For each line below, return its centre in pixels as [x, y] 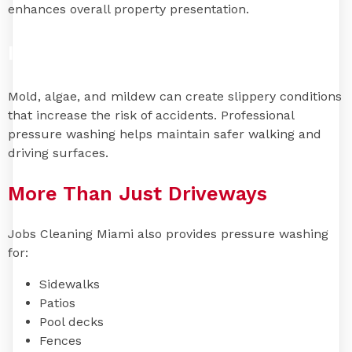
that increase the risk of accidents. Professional [151, 115]
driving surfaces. [58, 153]
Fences [60, 340]
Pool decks [71, 321]
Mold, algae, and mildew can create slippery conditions [175, 97]
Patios [57, 302]
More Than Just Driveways [137, 193]
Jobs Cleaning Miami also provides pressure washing [168, 233]
